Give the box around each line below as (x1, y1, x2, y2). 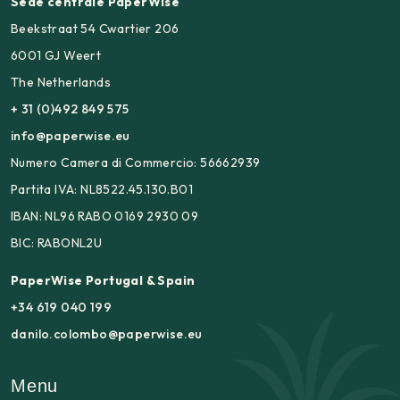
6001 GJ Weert (11, 47, 102, 63)
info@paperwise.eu (11, 128, 130, 144)
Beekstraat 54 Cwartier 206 (11, 21, 179, 37)
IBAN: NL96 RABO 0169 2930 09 (11, 208, 199, 224)
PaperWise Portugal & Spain (11, 272, 196, 288)
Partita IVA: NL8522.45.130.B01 (11, 181, 193, 197)
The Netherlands (11, 74, 111, 90)
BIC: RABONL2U (11, 235, 103, 251)
